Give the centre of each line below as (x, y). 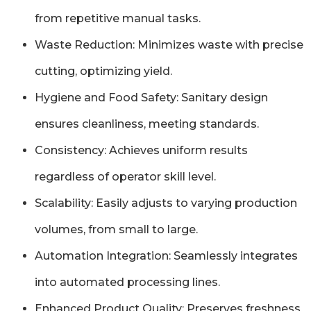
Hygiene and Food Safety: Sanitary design (151, 98)
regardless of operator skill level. (125, 177)
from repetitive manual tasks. (118, 19)
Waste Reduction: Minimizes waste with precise (169, 45)
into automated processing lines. (127, 283)
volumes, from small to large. (116, 230)
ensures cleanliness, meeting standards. (147, 124)
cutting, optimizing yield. (103, 72)
